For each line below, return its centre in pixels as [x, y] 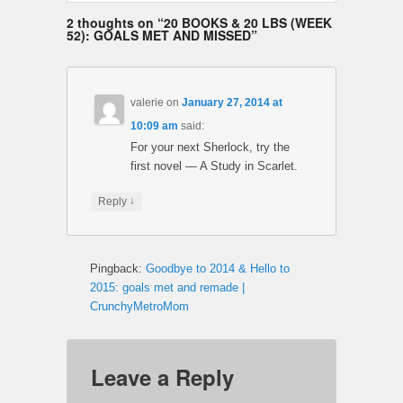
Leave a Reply [162, 377]
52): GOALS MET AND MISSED [159, 36]
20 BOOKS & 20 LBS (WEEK [248, 23]
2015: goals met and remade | [167, 288]
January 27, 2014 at [233, 103]
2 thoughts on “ [115, 23]
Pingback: [118, 269]
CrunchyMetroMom [139, 307]
